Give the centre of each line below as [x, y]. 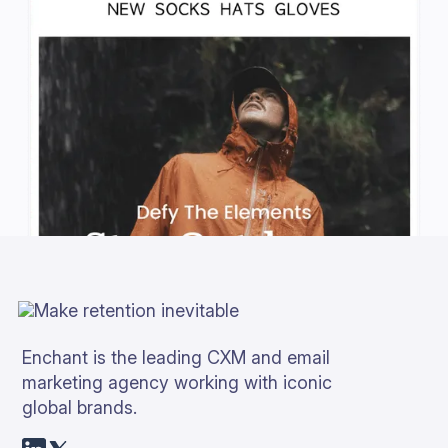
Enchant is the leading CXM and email [176, 358]
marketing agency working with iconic [177, 383]
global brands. [80, 408]
